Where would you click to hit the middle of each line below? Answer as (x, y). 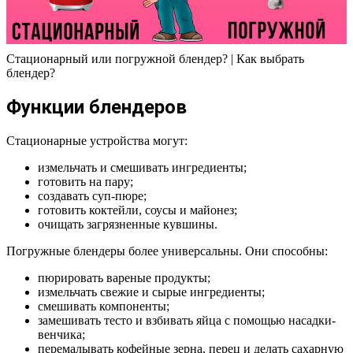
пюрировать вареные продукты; (124, 277)
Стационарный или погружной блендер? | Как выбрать (155, 59)
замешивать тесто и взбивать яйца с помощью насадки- (187, 320)
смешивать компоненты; (104, 306)
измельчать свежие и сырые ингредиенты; (151, 292)
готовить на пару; (85, 181)
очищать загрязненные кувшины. (128, 224)
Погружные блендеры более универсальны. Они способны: (167, 251)
